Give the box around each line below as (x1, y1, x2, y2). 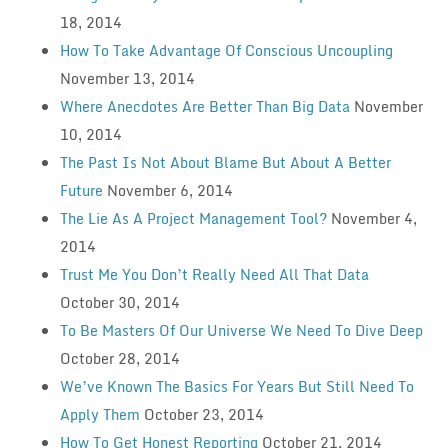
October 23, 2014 (143, 402, 264, 426)
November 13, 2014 (59, 66, 195, 90)
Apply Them (59, 402, 140, 426)
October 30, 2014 (59, 290, 180, 314)
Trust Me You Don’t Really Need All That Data (59, 262, 369, 286)
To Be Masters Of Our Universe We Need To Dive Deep (59, 318, 423, 342)
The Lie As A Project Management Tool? (59, 206, 327, 230)
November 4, (330, 206, 417, 230)
